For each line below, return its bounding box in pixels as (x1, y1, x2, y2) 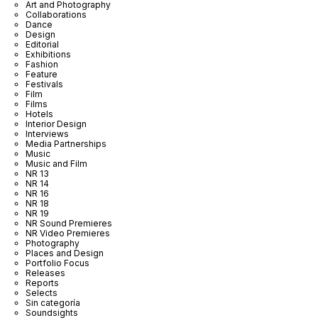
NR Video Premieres (26, 227, 110, 238)
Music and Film (26, 158, 87, 169)
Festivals (26, 78, 63, 89)
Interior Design (26, 118, 87, 129)
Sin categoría (26, 297, 80, 308)
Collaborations (26, 9, 87, 20)
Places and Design (26, 247, 104, 258)
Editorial (26, 38, 59, 50)
